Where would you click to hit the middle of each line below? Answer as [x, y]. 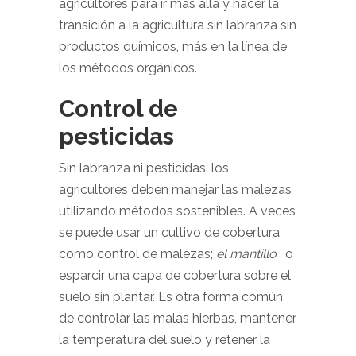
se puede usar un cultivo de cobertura [169, 232]
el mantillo [246, 254]
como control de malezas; [137, 254]
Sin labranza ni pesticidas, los [144, 168]
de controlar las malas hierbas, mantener [178, 318]
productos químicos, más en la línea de [173, 46]
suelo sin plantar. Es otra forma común [171, 297]
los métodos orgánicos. [128, 68]
